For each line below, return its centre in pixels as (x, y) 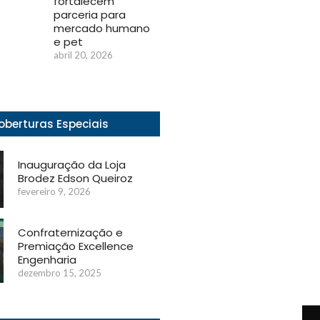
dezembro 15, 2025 (60, 272)
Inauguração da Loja (72, 164)
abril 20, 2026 (83, 55)
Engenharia (47, 259)
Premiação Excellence (76, 246)
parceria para (90, 14)
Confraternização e (71, 232)
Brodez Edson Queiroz (76, 178)
